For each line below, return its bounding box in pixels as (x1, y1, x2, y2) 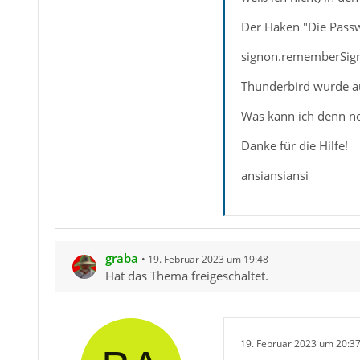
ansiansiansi (240, 167, 309, 183)
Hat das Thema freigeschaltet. (104, 268, 268, 284)
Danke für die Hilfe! (240, 137, 348, 153)
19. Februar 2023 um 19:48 (147, 252, 268, 266)
